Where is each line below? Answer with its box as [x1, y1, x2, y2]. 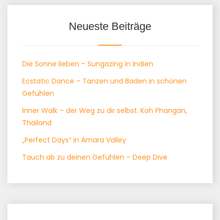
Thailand [22, 118, 52, 128]
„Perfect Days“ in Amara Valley [22, 135, 126, 145]
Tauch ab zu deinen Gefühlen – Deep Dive [22, 152, 167, 162]
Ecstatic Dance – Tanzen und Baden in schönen [22, 76, 187, 86]
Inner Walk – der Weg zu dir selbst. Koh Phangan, [22, 106, 187, 115]
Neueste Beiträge [69, 20, 151, 32]
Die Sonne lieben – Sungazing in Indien [22, 59, 153, 69]
